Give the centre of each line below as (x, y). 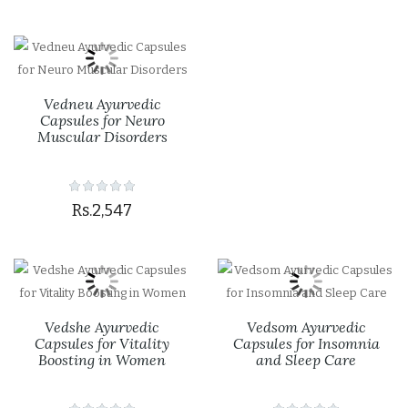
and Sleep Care (306, 360)
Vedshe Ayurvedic (102, 327)
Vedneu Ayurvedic (102, 104)
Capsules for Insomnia (306, 343)
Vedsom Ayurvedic (306, 327)
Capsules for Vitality (102, 343)
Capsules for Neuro (102, 120)
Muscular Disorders (102, 137)
